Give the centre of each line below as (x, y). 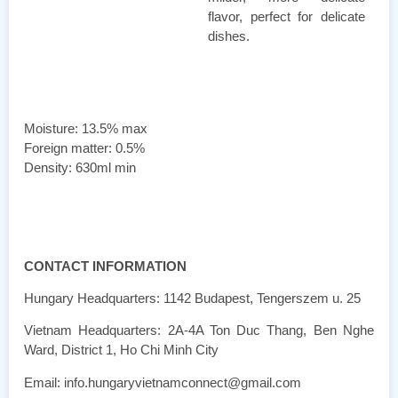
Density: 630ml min (80, 167)
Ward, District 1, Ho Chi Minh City (121, 350)
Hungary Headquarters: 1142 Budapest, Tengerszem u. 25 (192, 298)
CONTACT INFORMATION (105, 266)
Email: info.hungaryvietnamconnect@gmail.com (163, 382)
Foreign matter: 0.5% (84, 147)
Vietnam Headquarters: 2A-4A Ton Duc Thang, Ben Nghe (199, 330)
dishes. (229, 36)
